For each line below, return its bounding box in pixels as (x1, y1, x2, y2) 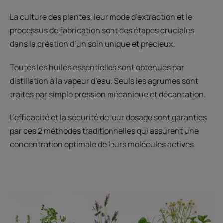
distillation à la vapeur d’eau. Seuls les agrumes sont (10, 75, 198, 87)
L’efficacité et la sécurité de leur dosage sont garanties (10, 112, 207, 123)
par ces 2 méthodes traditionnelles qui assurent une (10, 125, 199, 137)
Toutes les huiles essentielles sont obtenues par (10, 62, 184, 73)
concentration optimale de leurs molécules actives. (10, 139, 196, 150)
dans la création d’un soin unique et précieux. (10, 38, 175, 50)
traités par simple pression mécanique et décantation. (10, 89, 206, 100)
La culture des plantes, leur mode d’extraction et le (10, 11, 192, 23)
